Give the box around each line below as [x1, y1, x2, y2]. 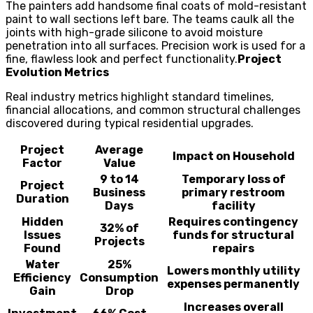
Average [95, 143, 143, 156]
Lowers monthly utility [166, 263, 300, 277]
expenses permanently [167, 277, 300, 291]
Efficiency [13, 270, 71, 284]
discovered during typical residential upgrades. [6, 116, 254, 130]
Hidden [21, 214, 64, 228]
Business [93, 185, 145, 199]
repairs [212, 241, 254, 255]
